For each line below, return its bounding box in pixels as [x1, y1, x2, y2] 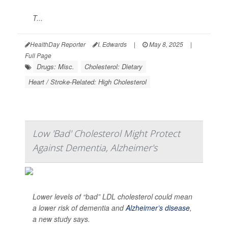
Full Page [25, 51, 51, 60]
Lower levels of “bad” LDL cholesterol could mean [33, 191, 192, 202]
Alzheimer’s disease [126, 203, 190, 213]
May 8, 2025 [148, 40, 183, 49]
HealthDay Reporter [30, 40, 85, 49]
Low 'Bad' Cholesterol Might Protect [33, 127, 180, 140]
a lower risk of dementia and [33, 203, 126, 213]
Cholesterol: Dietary [84, 62, 142, 72]
